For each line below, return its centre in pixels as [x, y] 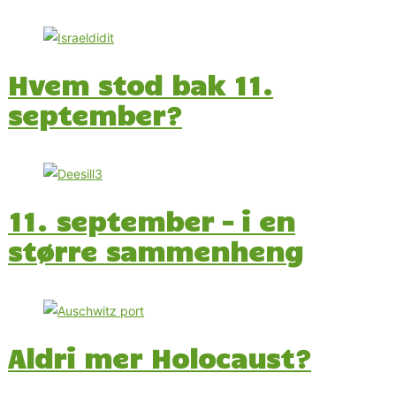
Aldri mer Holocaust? [160, 358]
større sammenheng [156, 251]
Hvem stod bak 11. [141, 84]
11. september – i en [152, 221]
